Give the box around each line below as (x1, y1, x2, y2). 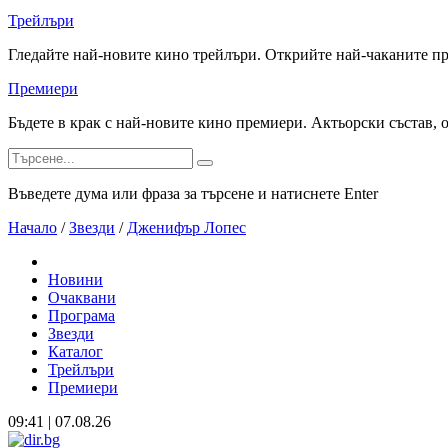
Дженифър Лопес (127, 219, 246, 236)
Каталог (48, 343, 103, 360)
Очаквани (48, 289, 116, 306)
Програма (48, 307, 115, 324)
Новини (48, 271, 103, 288)
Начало (8, 219, 57, 236)
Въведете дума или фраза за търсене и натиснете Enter (8, 185, 378, 202)
